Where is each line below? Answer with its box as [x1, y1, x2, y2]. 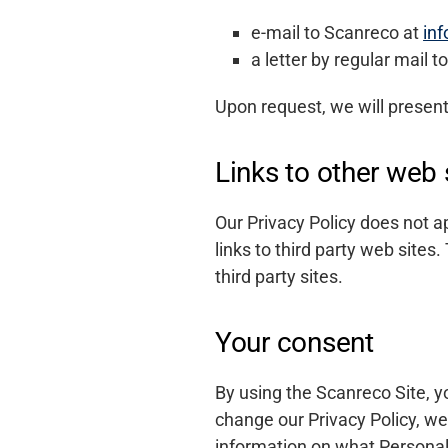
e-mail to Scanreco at [251, 22, 424, 43]
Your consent [215, 326, 374, 359]
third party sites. [215, 266, 344, 287]
